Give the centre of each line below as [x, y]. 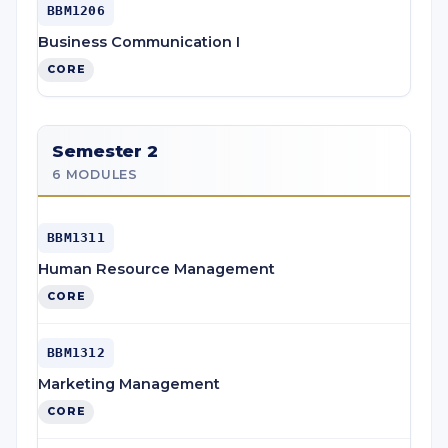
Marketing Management [129, 384]
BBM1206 [76, 10]
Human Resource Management [156, 269]
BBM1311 [76, 237]
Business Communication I [139, 42]
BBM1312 [76, 352]
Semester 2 [105, 151]
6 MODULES [95, 174]
